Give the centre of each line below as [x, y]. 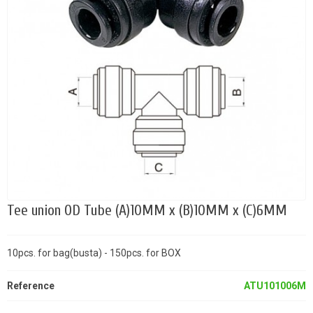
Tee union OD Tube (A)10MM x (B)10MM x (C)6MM [147, 211]
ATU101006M [275, 286]
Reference [31, 286]
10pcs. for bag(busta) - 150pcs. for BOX [94, 253]
